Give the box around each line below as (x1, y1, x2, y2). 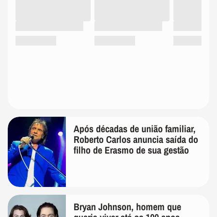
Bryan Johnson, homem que (74, 200, 181, 213)
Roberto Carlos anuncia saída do (74, 132, 198, 146)
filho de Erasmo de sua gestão (74, 143, 189, 156)
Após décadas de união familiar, (74, 122, 196, 135)
